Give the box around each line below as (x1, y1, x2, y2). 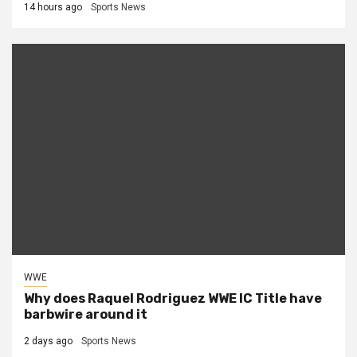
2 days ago (24, 335, 73, 347)
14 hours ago (24, 2, 82, 14)
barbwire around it (24, 307, 147, 323)
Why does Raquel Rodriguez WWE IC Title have (24, 291, 322, 307)
